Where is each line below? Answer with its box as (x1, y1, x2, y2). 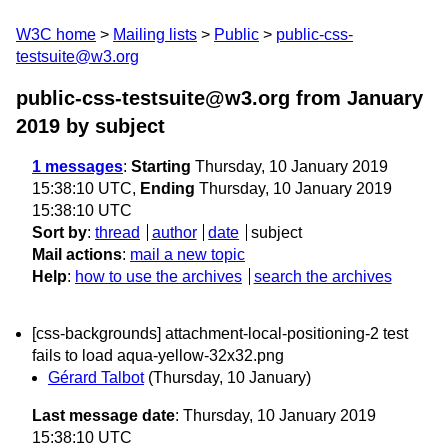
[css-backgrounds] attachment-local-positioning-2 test (32, 325, 408, 343)
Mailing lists (113, 26, 197, 43)
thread (95, 224, 140, 241)
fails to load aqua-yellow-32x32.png (32, 347, 284, 365)
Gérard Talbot (48, 369, 144, 387)
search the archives (253, 268, 392, 285)
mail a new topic (130, 246, 245, 263)
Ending (140, 180, 195, 197)
